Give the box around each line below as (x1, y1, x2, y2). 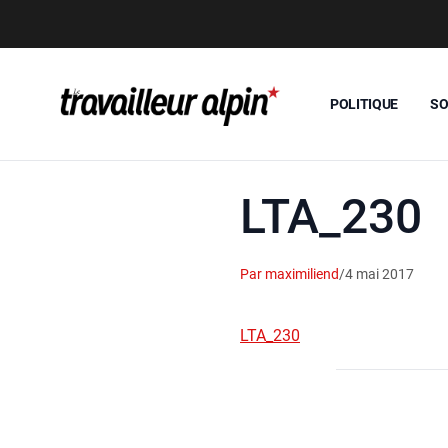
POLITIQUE (330, 95, 398, 112)
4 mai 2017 (345, 266, 414, 282)
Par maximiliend (240, 266, 339, 282)
